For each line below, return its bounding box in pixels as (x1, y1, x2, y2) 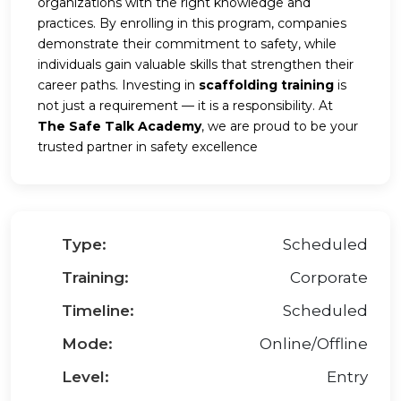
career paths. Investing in (38, 77, 199, 94)
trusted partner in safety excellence (38, 139, 258, 156)
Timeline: (62, 302, 134, 320)
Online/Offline (260, 335, 368, 354)
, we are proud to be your (201, 118, 358, 135)
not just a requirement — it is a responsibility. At (38, 98, 333, 115)
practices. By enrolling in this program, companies (38, 15, 346, 32)
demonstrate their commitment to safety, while (38, 36, 337, 53)
